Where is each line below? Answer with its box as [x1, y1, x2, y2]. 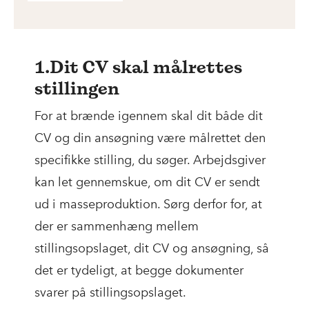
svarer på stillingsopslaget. [34, 285, 186, 301]
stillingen [34, 77, 119, 101]
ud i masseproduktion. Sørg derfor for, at [34, 197, 262, 212]
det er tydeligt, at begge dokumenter [34, 263, 243, 279]
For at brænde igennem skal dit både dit [34, 108, 263, 124]
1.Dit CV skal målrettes [34, 55, 242, 79]
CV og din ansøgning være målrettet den [34, 130, 266, 146]
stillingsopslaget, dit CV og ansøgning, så [34, 241, 269, 257]
